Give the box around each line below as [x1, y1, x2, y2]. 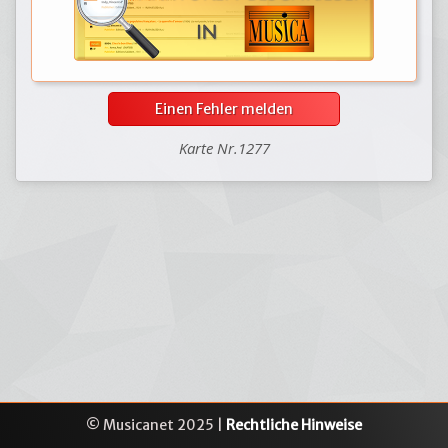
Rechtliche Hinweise [226, 416, 362, 434]
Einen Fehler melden [155, 100, 293, 118]
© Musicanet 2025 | [86, 416, 226, 434]
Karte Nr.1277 [178, 138, 270, 158]
